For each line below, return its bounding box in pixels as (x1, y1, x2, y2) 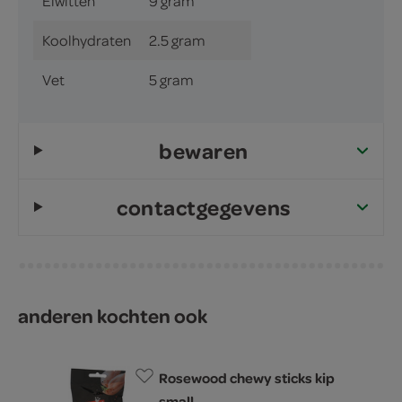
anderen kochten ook (18, 301, 207, 328)
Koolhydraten (42, 31, 131, 49)
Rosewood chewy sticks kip (159, 367, 335, 388)
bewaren (159, 135, 249, 165)
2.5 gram (149, 31, 205, 49)
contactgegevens (117, 192, 291, 222)
